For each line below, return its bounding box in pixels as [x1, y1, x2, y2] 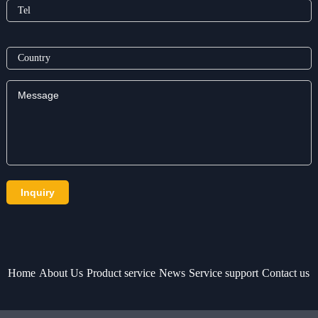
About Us [39, 266, 84, 279]
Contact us [262, 266, 310, 279]
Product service [87, 266, 156, 279]
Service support [189, 266, 259, 279]
